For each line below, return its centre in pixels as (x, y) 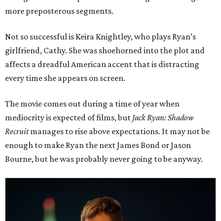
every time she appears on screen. (65, 78)
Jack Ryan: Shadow (163, 117)
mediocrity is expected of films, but (69, 117)
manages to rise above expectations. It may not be (119, 131)
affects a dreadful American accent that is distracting (102, 64)
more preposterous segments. (59, 11)
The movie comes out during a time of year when (92, 104)
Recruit (17, 131)
